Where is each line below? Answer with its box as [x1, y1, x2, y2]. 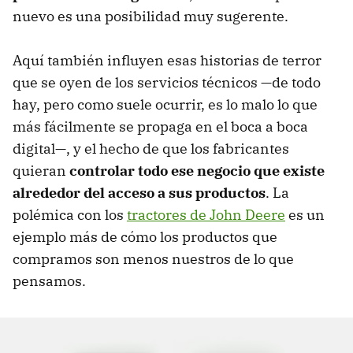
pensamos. [13, 272, 86, 291]
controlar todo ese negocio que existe [69, 162, 325, 180]
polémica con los [13, 206, 127, 225]
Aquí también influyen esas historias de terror [13, 51, 321, 70]
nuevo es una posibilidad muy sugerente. [13, 7, 288, 26]
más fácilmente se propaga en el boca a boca [13, 117, 308, 136]
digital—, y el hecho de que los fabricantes [13, 139, 289, 158]
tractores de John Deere [127, 206, 285, 225]
